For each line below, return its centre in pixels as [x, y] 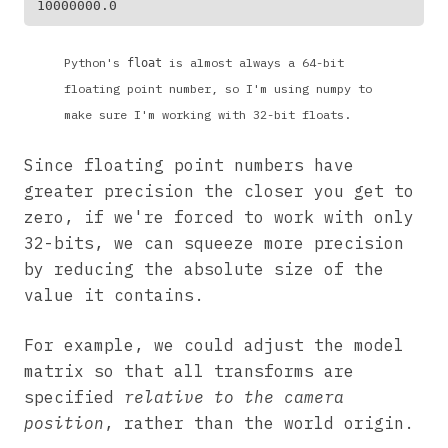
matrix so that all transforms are [189, 370]
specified [74, 396]
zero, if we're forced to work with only [219, 216]
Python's [95, 62]
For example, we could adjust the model [214, 344]
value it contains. [114, 294]
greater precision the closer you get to [219, 190]
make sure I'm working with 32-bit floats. [207, 114]
